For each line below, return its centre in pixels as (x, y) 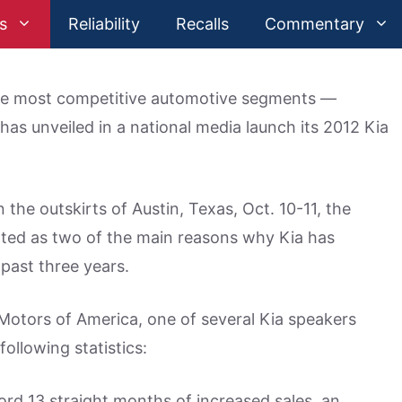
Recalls (202, 24)
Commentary (315, 24)
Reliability (104, 24)
